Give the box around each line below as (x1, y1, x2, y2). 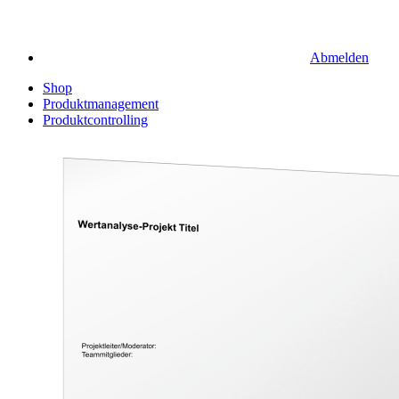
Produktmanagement (43, 96, 159, 111)
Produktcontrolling (43, 112, 148, 127)
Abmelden (310, 50, 369, 65)
